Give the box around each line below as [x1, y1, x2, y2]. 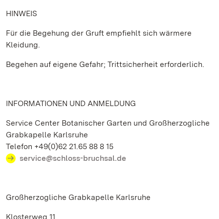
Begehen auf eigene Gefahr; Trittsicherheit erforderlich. [6, 60, 204, 69]
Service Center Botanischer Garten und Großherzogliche [6, 118, 210, 128]
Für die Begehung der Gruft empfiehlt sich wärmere [6, 28, 192, 38]
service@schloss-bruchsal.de [20, 153, 126, 163]
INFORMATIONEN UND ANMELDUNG [6, 99, 136, 108]
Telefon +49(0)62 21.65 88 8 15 [6, 142, 113, 151]
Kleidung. [6, 40, 40, 49]
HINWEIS [6, 9, 37, 18]
